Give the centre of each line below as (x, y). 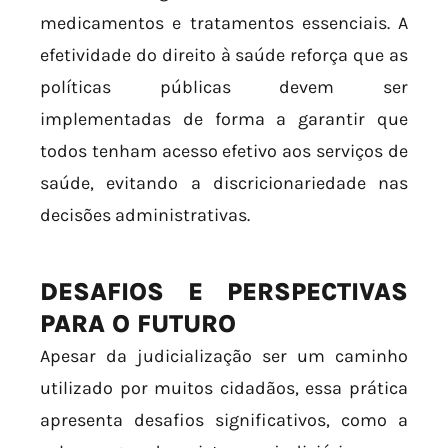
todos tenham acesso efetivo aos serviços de (224, 151)
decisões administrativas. (145, 215)
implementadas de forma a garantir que (224, 119)
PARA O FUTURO (138, 324)
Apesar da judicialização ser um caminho (224, 356)
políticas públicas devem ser (224, 87)
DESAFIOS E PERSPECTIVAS (224, 292)
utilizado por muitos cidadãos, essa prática (224, 388)
